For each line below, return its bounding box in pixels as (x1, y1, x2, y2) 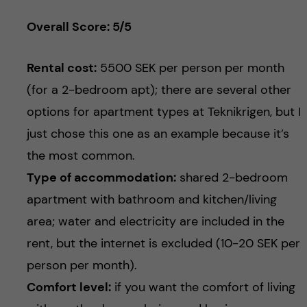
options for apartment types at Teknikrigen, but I (26, 103, 301, 121)
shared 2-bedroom (175, 169, 288, 186)
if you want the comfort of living (110, 279, 295, 296)
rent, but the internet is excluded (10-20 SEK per (26, 235, 300, 252)
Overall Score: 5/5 (26, 19, 132, 36)
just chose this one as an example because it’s (26, 125, 289, 143)
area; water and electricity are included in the (26, 213, 284, 230)
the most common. (26, 147, 135, 164)
